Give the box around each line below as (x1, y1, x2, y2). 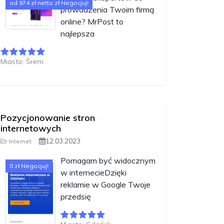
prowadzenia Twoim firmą (60, 4, 154, 15)
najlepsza (60, 28, 94, 39)
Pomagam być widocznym (60, 155, 155, 166)
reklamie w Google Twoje (60, 179, 150, 190)
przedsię (60, 191, 91, 202)
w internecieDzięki (60, 167, 126, 178)
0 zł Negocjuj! (9, 162, 48, 170)
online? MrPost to (60, 16, 123, 27)
